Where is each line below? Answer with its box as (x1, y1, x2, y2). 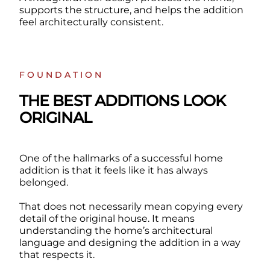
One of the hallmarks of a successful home (19, 152, 223, 165)
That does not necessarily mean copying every (19, 201, 243, 213)
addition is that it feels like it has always (19, 165, 208, 177)
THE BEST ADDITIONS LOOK (19, 92, 226, 110)
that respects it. (19, 249, 95, 261)
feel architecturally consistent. (19, 16, 163, 28)
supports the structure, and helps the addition (19, 4, 243, 16)
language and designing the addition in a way (19, 237, 240, 249)
